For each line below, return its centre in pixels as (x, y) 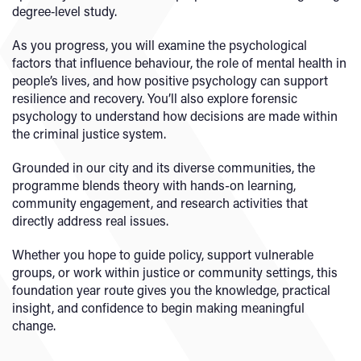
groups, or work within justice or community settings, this (175, 272)
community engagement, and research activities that (160, 203)
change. (34, 326)
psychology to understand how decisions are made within (175, 116)
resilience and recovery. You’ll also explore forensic (155, 98)
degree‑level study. (64, 11)
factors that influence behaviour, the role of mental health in (179, 63)
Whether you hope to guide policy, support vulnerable (163, 255)
